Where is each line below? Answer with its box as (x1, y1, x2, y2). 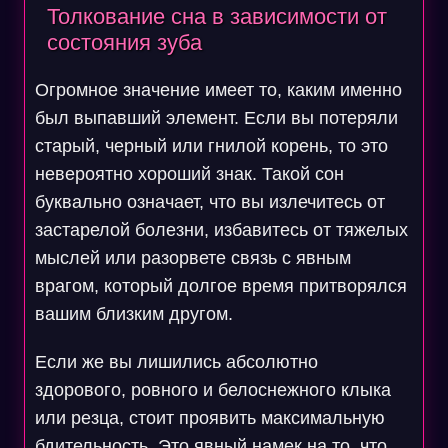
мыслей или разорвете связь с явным (34, 248, 351, 268)
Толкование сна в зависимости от (46, 4, 387, 29)
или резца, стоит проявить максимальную (34, 408, 385, 428)
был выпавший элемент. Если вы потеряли (34, 108, 398, 128)
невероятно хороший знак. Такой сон (34, 164, 344, 184)
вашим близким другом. (34, 304, 233, 324)
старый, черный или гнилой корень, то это (34, 136, 388, 156)
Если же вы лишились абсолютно (34, 352, 318, 372)
